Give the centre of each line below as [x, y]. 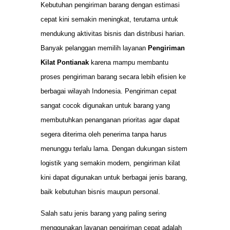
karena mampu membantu [129, 63]
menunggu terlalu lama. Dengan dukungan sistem [114, 149]
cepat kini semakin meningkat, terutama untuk [109, 20]
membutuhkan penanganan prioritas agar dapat [110, 120]
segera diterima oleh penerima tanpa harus [104, 135]
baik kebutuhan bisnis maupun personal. [100, 192]
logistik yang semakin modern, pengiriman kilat [110, 163]
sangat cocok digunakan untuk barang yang [105, 106]
